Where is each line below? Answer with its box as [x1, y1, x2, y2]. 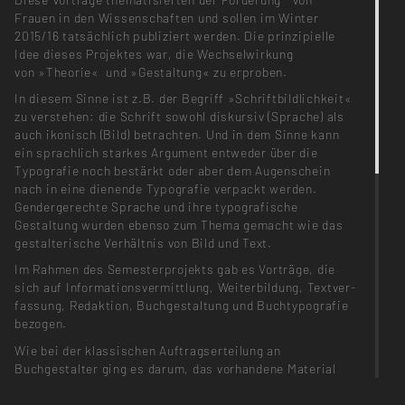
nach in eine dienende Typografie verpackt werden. [14, 181, 317, 197]
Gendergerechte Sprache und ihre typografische [14, 199, 298, 215]
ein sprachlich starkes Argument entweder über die [14, 145, 318, 161]
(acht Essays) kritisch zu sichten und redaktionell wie [14, 378, 331, 394]
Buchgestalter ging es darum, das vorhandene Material [14, 360, 336, 376]
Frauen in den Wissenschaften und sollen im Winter [14, 10, 319, 26]
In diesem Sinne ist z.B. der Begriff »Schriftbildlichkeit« [14, 90, 353, 107]
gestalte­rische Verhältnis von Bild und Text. [14, 235, 276, 251]
